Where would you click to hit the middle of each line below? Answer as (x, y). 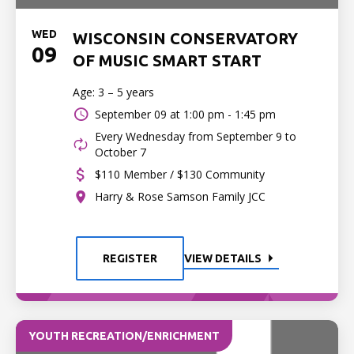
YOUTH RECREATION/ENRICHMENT (124, 336)
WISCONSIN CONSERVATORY (185, 38)
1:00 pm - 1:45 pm (230, 114)
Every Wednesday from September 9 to (196, 136)
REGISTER (130, 258)
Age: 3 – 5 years (113, 92)
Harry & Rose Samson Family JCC (180, 196)
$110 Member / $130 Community (180, 174)
